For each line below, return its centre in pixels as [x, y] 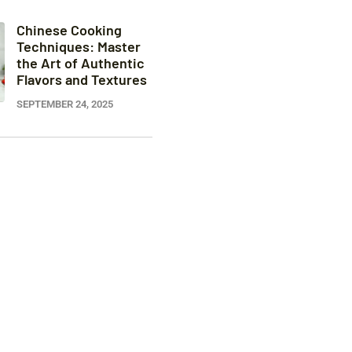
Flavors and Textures [81, 79]
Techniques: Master [78, 46]
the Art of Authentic [80, 63]
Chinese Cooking [69, 30]
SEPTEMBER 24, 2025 [64, 104]
